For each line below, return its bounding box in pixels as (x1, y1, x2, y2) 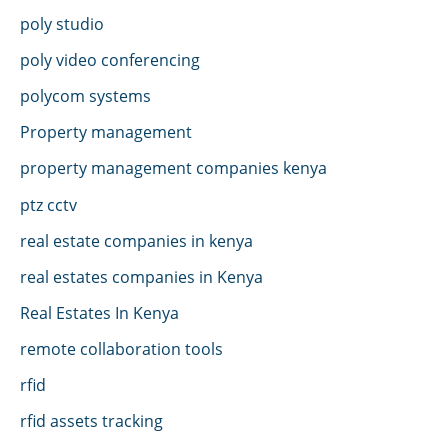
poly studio (20, 12, 104, 36)
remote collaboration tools (20, 336, 223, 360)
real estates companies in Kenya (20, 264, 263, 288)
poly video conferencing (20, 48, 200, 72)
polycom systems (20, 84, 151, 108)
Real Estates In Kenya (20, 300, 179, 324)
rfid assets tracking (20, 409, 163, 433)
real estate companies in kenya (20, 228, 253, 252)
